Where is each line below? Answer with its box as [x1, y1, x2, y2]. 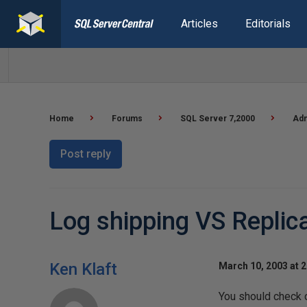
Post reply [60, 147, 111, 160]
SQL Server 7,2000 [180, 114, 255, 123]
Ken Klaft [49, 260, 117, 279]
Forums [112, 114, 143, 123]
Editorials [245, 17, 291, 30]
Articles [180, 17, 218, 30]
